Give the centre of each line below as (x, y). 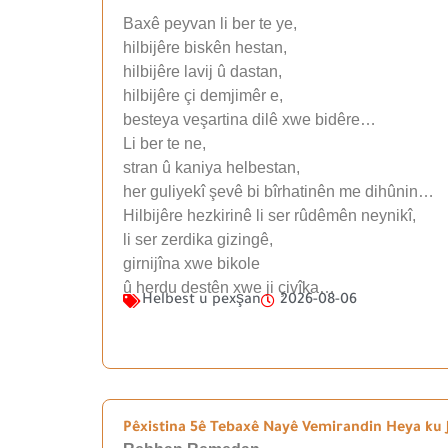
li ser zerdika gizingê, (198, 239)
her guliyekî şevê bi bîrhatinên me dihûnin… (278, 191)
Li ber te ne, (164, 143)
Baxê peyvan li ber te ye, (210, 23)
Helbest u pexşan (201, 300)
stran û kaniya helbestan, (211, 167)
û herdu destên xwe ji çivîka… (229, 287)
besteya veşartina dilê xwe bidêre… (249, 119)
